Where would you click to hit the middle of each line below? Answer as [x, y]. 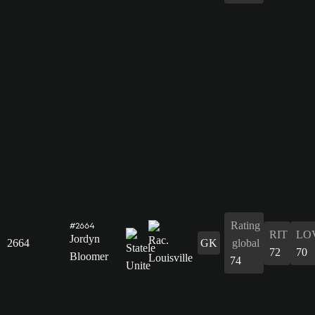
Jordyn [85, 238]
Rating [245, 225]
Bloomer [89, 256]
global [245, 243]
